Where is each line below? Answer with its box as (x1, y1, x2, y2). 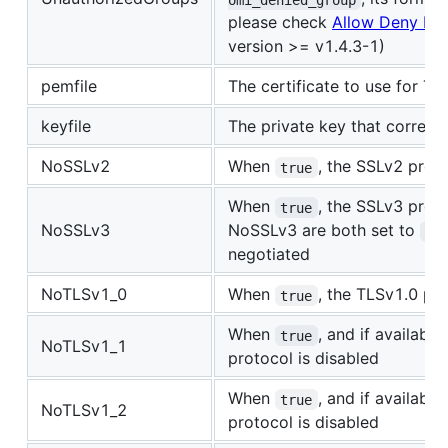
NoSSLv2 (41, 156, 110, 177)
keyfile (41, 116, 91, 137)
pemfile (41, 76, 97, 97)
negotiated (228, 244, 310, 265)
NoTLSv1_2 (41, 400, 127, 421)
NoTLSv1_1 (41, 336, 127, 357)
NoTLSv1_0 (41, 284, 127, 305)
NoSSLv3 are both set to (228, 220, 420, 241)
